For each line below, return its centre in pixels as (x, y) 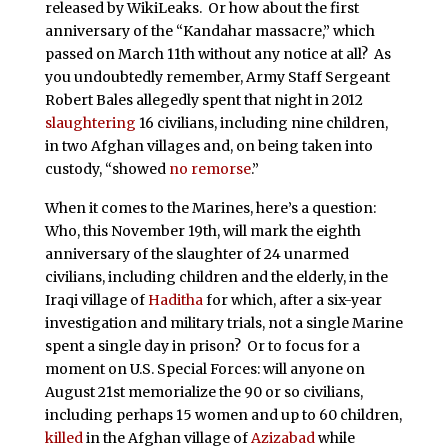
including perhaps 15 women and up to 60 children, (223, 415)
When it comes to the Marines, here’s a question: (210, 208)
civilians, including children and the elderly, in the (216, 277)
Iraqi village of (96, 300)
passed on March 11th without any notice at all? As (217, 53)
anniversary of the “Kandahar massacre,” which (209, 30)
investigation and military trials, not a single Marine (223, 323)
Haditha (175, 300)
